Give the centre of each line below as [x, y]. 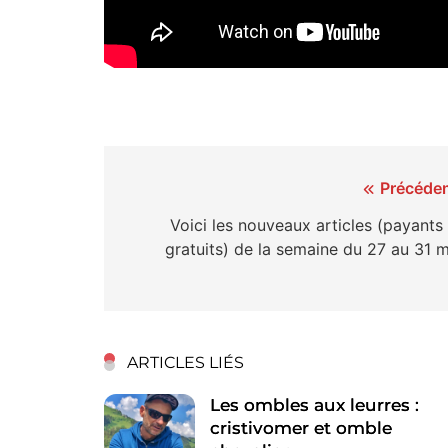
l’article [166, 264]
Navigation [187, 192]
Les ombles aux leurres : [315, 404]
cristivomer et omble [301, 427]
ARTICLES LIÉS [185, 362]
